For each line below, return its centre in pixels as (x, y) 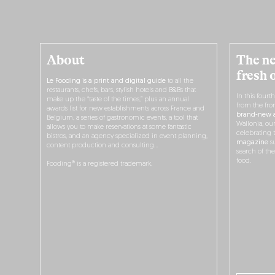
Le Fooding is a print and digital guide (107, 82)
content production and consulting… (103, 146)
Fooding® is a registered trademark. (100, 165)
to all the (180, 82)
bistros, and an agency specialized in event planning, (127, 137)
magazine (252, 143)
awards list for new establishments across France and (126, 109)
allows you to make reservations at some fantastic (119, 128)
